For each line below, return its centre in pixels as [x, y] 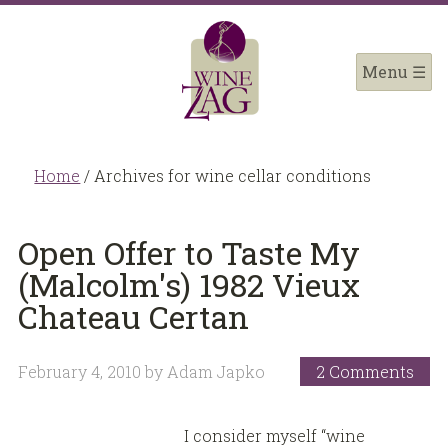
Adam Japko [215, 371]
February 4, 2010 [79, 371]
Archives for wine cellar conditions [231, 175]
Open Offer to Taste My [188, 252]
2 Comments [365, 371]
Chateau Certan [133, 316]
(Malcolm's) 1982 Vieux [188, 284]
